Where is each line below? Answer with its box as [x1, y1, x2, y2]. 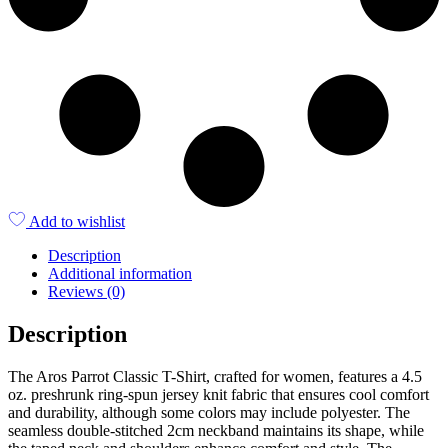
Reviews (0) [48, 282, 125, 300]
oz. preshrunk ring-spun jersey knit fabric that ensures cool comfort [8, 385, 429, 403]
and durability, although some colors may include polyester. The [8, 403, 410, 421]
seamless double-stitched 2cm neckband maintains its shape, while [8, 421, 424, 439]
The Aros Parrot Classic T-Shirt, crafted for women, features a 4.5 [8, 367, 422, 385]
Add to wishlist [29, 212, 125, 230]
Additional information [48, 264, 192, 282]
